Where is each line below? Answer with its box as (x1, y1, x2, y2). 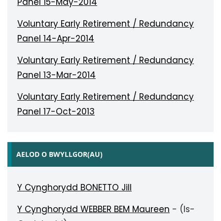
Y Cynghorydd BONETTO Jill (17, 182, 132, 193)
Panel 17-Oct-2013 (17, 106, 95, 117)
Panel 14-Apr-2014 (17, 33, 94, 44)
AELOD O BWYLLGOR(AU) (16, 149, 103, 159)
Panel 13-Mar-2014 (17, 69, 96, 81)
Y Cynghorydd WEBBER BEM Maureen (17, 203, 170, 215)
